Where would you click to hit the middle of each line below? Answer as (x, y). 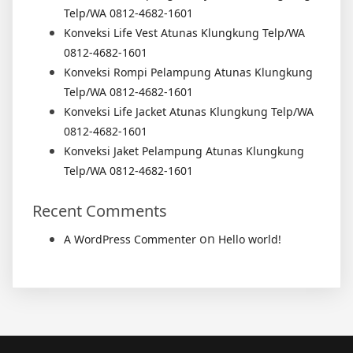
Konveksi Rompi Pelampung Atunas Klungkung (188, 72)
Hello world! (250, 239)
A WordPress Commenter (130, 239)
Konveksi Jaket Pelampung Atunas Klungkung (184, 150)
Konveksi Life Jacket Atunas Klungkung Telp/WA (189, 111)
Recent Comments (100, 210)
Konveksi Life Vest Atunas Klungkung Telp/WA (184, 32)
